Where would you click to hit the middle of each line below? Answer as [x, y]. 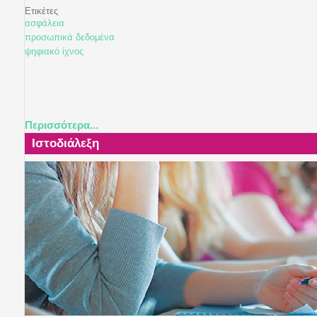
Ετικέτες [41, 11]
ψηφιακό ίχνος [54, 52]
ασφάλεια [45, 23]
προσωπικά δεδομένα [70, 38]
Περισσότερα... [62, 125]
